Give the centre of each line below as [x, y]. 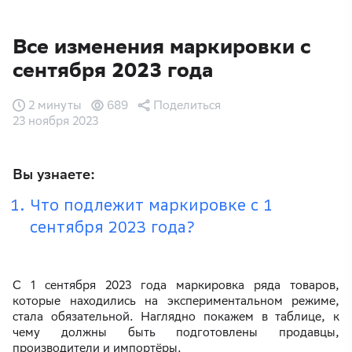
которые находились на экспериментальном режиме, [176, 301]
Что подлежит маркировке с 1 [151, 205]
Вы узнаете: [54, 174]
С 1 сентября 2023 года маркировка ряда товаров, [176, 285]
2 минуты [55, 105]
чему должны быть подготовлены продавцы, [176, 332]
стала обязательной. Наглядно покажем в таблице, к [176, 317]
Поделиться [187, 105]
